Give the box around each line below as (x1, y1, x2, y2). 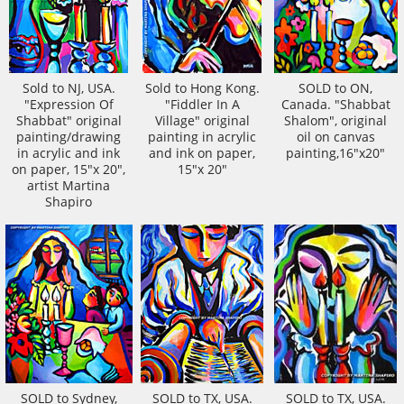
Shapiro (45, 194, 92, 211)
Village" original (154, 113, 250, 130)
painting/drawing (16, 129, 121, 146)
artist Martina (27, 178, 110, 195)
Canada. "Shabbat (280, 96, 390, 114)
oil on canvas (296, 129, 375, 146)
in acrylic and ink (17, 145, 120, 162)
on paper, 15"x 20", (12, 161, 125, 179)
